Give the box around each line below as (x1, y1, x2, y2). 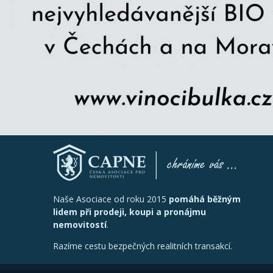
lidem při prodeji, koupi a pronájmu (53, 205, 206, 218)
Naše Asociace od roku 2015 (53, 193, 169, 205)
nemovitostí (53, 218, 107, 230)
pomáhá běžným (169, 193, 241, 205)
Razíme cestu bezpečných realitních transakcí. (53, 239, 232, 252)
